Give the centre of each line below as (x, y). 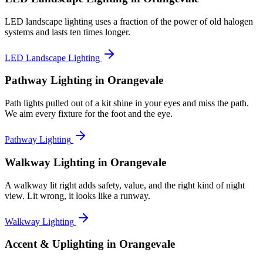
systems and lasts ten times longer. (68, 32)
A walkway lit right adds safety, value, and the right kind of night (125, 185)
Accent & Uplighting (54, 244)
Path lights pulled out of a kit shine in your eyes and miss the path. (127, 103)
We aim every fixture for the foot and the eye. (89, 114)
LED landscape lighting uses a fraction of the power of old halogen (129, 21)
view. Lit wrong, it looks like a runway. (77, 195)
